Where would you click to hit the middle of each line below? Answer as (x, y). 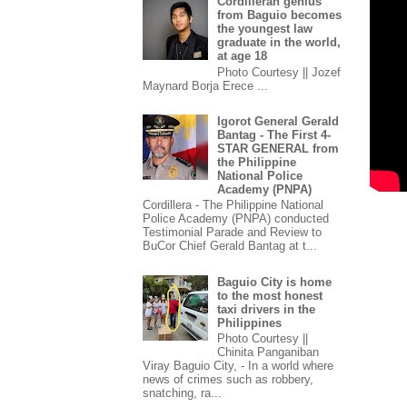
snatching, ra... (182, 393)
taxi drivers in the (267, 309)
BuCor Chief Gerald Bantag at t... (230, 246)
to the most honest (270, 295)
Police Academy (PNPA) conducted (236, 219)
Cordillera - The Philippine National (233, 205)
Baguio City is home (275, 282)
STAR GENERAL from (278, 148)
